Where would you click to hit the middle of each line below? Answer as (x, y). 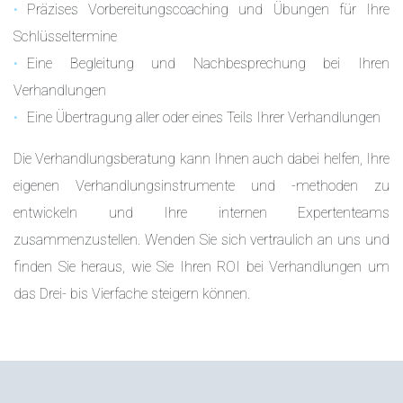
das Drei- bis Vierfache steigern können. (132, 293)
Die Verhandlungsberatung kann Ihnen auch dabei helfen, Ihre (201, 158)
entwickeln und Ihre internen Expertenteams (201, 212)
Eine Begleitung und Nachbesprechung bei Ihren (208, 63)
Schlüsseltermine (65, 36)
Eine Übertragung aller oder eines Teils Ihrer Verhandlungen (204, 117)
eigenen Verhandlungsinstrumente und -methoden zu (201, 185)
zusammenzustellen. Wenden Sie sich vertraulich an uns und (201, 239)
